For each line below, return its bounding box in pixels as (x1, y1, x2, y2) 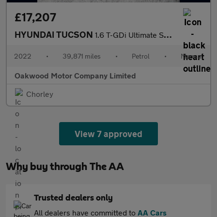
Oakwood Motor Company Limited (15, 71, 136, 80)
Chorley (26, 89, 53, 99)
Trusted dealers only (34, 194, 113, 203)
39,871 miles (62, 52, 101, 61)
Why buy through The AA (6, 161, 124, 172)
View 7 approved (74, 128, 143, 139)
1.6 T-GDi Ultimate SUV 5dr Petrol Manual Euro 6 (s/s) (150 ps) (95, 30, 164, 40)
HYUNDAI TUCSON (15, 29, 95, 40)
